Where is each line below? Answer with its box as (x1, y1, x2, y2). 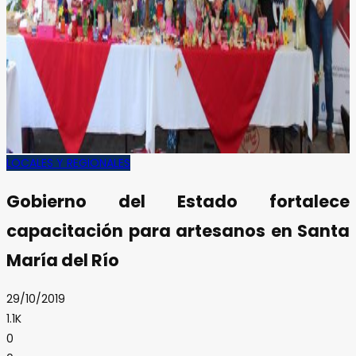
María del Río (6, 249, 119, 273)
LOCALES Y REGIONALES (6, 154, 130, 171)
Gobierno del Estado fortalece (6, 190, 350, 214)
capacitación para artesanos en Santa (6, 219, 350, 243)
